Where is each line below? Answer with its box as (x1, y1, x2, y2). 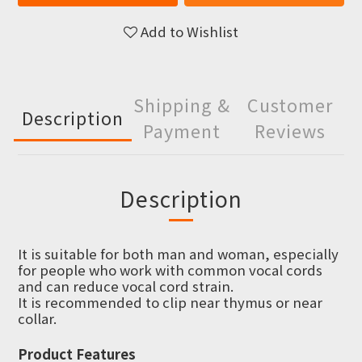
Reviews (255, 118, 326, 143)
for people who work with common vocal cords (18, 260, 322, 280)
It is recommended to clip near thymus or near (18, 293, 322, 312)
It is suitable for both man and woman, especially (18, 244, 339, 263)
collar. (18, 309, 57, 328)
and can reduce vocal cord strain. (18, 276, 234, 296)
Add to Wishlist (141, 22, 238, 41)
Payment (143, 118, 221, 143)
